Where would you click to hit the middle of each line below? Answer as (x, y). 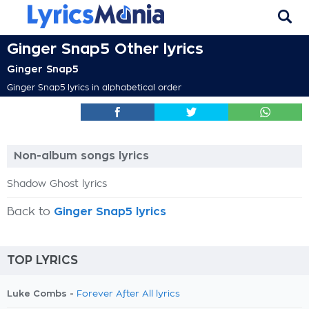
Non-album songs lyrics (81, 156)
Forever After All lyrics (128, 294)
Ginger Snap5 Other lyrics (105, 49)
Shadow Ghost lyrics (57, 184)
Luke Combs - (42, 293)
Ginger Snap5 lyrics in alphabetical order (94, 88)
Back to (30, 212)
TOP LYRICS (42, 260)
